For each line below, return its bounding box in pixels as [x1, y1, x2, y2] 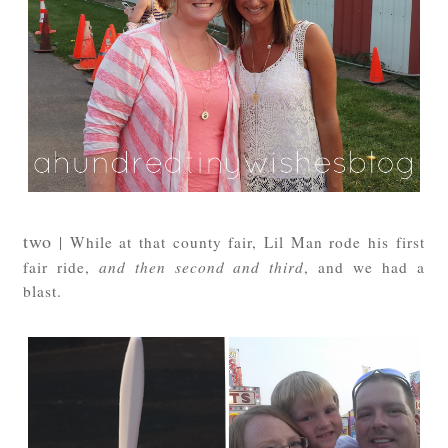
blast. [23, 281, 63, 302]
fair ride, [23, 257, 100, 278]
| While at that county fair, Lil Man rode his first [52, 232, 425, 253]
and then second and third [99, 257, 305, 278]
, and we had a [304, 257, 425, 278]
